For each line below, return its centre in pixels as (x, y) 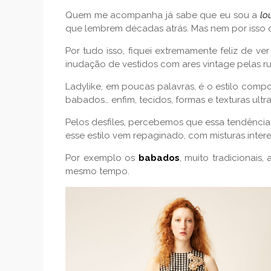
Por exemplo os (102, 158)
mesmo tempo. (97, 171)
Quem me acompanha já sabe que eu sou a (163, 15)
